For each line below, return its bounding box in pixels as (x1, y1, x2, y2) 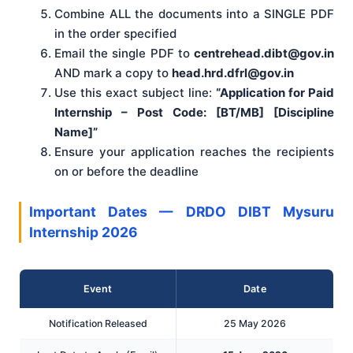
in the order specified (54, 26, 176, 42)
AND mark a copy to (54, 65, 172, 81)
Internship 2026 (29, 224, 138, 241)
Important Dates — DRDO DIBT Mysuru (29, 203, 334, 221)
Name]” (54, 124, 98, 140)
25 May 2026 (224, 318, 286, 330)
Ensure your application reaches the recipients (54, 144, 334, 160)
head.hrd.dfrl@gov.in (172, 65, 294, 81)
